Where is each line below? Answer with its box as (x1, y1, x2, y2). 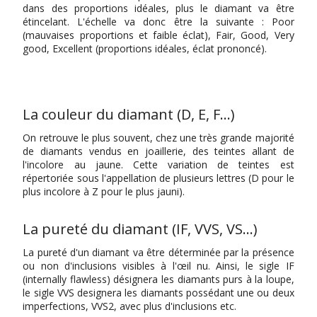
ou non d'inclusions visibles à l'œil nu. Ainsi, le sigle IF (23, 259, 294, 273)
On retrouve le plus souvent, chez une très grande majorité (23, 131, 294, 145)
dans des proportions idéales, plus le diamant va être (23, 1, 294, 16)
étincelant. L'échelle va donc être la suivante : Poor (23, 15, 294, 29)
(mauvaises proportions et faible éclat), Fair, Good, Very (23, 28, 294, 42)
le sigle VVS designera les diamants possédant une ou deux (23, 286, 294, 300)
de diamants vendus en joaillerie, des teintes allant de (23, 144, 294, 158)
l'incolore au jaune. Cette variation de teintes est (23, 158, 294, 172)
